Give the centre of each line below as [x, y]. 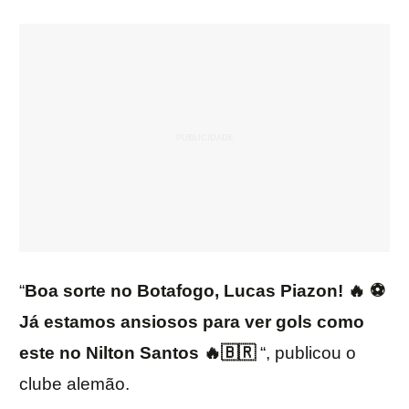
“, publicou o [306, 353]
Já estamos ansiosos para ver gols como [192, 322]
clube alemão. [74, 384]
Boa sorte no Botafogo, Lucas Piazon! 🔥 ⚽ [204, 291]
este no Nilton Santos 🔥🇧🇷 [137, 353]
